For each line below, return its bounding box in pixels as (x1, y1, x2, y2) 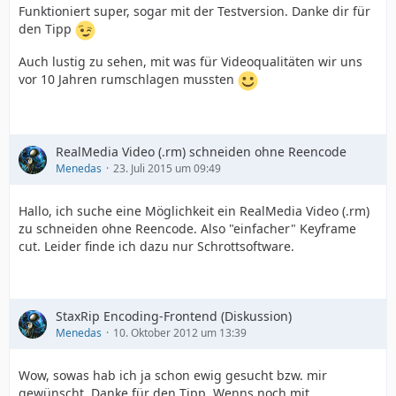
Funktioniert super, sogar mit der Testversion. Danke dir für (19, 3, 370, 19)
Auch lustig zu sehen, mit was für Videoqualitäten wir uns (19, 53, 362, 70)
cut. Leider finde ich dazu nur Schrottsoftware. (19, 238, 294, 255)
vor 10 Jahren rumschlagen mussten (19, 71, 238, 88)
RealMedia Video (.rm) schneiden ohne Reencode (56, 143, 346, 160)
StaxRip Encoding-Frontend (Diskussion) (56, 308, 292, 324)
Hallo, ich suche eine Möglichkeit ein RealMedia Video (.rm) (19, 202, 369, 219)
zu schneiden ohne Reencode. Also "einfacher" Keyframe (19, 220, 356, 237)
